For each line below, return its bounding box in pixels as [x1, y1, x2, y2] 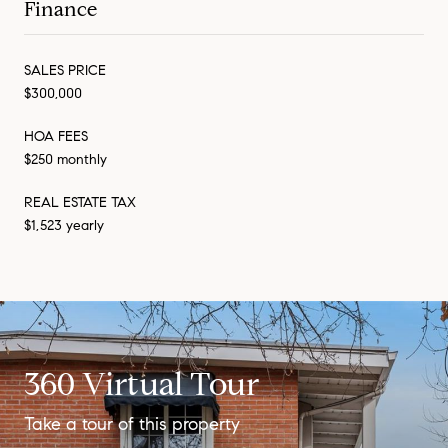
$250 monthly [24, 150, 107, 168]
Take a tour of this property [24, 412, 240, 435]
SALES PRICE [24, 61, 106, 79]
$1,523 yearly [24, 216, 104, 234]
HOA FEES [24, 127, 88, 145]
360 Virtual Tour [24, 363, 259, 404]
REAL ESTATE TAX [24, 193, 136, 211]
